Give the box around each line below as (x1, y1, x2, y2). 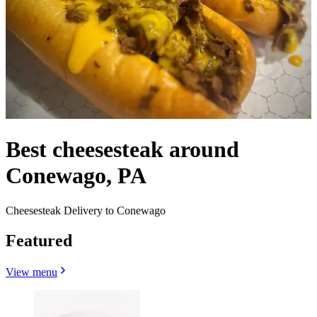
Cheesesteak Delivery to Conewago (6, 204, 166, 217)
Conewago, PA (6, 163, 146, 189)
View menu (6, 265, 57, 278)
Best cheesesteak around (6, 137, 239, 163)
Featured (6, 231, 72, 250)
